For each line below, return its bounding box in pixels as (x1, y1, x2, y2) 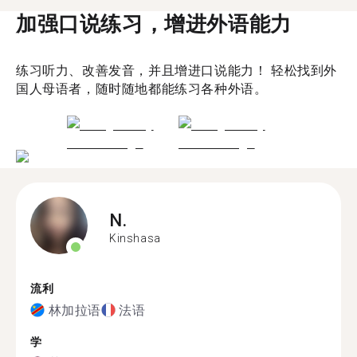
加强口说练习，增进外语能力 (16, 11, 292, 36)
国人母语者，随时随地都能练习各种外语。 (16, 80, 268, 96)
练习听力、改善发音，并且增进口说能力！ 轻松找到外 (16, 62, 337, 78)
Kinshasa (109, 231, 161, 245)
